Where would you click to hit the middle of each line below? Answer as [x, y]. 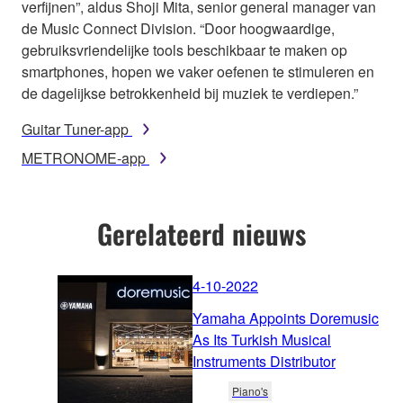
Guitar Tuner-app [75, 129]
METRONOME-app [84, 157]
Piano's [250, 391]
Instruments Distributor [264, 362]
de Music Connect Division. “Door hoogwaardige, [178, 28]
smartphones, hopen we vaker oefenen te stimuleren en [198, 71]
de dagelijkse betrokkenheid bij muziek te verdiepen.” [190, 93]
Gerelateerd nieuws [201, 233]
